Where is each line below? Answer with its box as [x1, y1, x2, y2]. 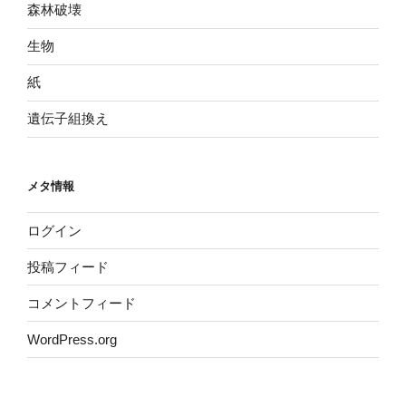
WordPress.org [27, 331, 117, 347]
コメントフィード [27, 295, 136, 311]
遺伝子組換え [27, 111, 109, 127]
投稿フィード [27, 258, 109, 275]
